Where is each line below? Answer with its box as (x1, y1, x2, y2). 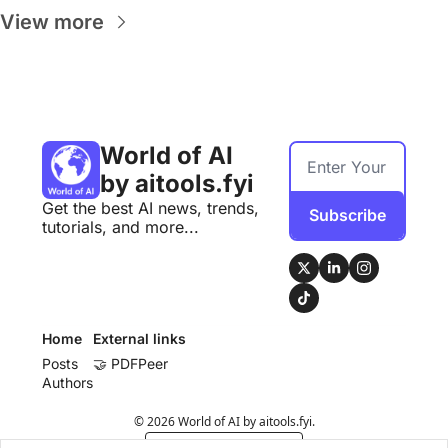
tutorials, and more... (42, 216, 199, 237)
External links (93, 329, 186, 347)
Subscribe (309, 204, 387, 225)
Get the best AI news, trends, (42, 197, 259, 218)
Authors (42, 373, 93, 391)
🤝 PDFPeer (93, 354, 168, 372)
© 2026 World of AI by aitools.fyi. (133, 412, 315, 430)
